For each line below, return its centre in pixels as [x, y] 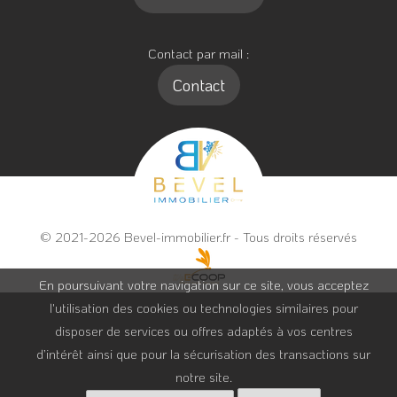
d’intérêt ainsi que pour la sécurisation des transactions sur [203, 354]
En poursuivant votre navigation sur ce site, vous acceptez [203, 284]
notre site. [203, 377]
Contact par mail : [198, 54]
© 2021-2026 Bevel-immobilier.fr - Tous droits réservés [198, 237]
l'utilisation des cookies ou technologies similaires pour [203, 307]
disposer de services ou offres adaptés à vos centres [203, 331]
